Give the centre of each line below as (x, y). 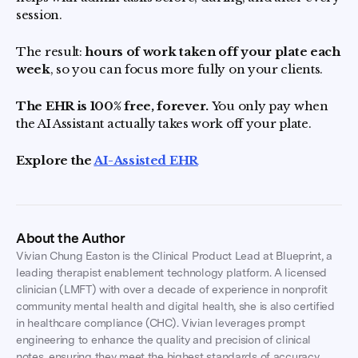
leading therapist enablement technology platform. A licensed (172, 273)
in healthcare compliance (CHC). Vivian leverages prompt (161, 323)
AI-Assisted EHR (146, 161)
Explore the (55, 161)
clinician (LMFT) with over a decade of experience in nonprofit (172, 290)
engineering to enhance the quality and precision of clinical (164, 340)
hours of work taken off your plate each (213, 52)
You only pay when (270, 106)
